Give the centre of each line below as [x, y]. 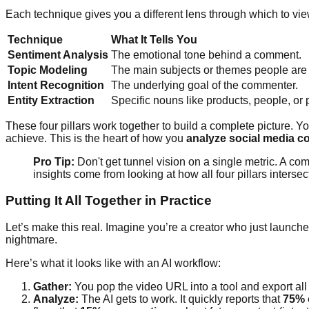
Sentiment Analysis [58, 54]
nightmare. [31, 240]
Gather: [52, 287]
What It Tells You [154, 39]
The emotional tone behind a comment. [206, 54]
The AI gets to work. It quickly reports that [181, 299]
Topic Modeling [48, 70]
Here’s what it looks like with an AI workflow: [113, 263]
